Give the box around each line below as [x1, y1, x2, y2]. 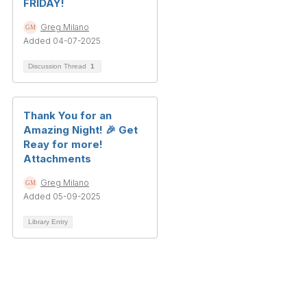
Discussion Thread [28, 62, 88, 71]
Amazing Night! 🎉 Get [23, 123, 138, 137]
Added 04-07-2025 [23, 36, 101, 47]
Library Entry [28, 218, 68, 226]
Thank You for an [23, 109, 112, 123]
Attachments [23, 152, 91, 166]
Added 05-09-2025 [23, 191, 101, 202]
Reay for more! [23, 138, 103, 151]
